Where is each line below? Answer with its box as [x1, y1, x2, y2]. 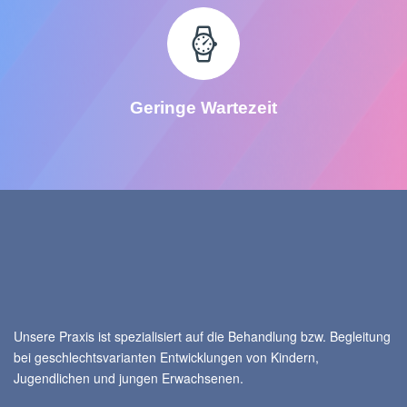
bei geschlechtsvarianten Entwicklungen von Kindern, [14, 348, 319, 367]
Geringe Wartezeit [130, 98, 277, 118]
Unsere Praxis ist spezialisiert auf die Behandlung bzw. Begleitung [14, 327, 391, 346]
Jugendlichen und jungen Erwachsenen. [14, 369, 243, 388]
